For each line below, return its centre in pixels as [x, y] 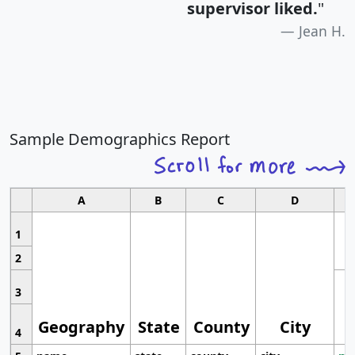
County [222, 326]
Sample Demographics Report [120, 139]
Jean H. [322, 31]
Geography [82, 326]
